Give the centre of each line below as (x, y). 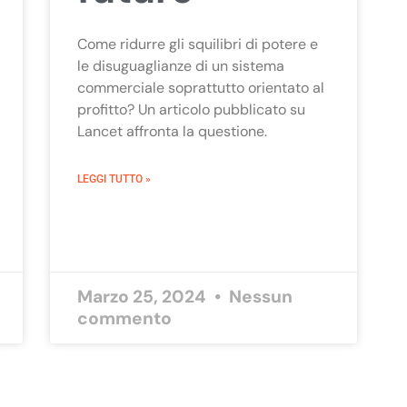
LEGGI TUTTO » (114, 179)
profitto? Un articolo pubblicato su (191, 109)
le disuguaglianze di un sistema (180, 65)
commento (124, 318)
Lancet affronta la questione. (172, 131)
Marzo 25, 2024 (143, 296)
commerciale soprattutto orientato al (200, 87)
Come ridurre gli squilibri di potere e (197, 44)
